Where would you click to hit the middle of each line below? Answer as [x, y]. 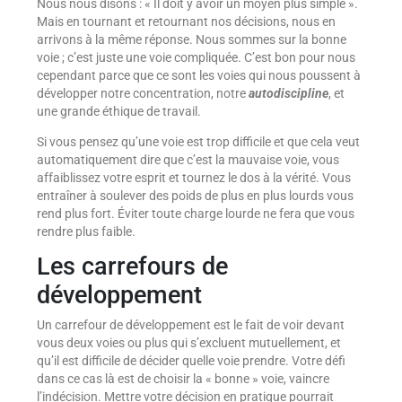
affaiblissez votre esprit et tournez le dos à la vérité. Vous [193, 177]
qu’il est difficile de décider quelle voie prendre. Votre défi [191, 361]
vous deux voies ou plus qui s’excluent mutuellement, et [188, 343]
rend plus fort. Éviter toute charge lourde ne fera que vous [195, 213]
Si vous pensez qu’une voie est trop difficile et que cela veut [198, 141]
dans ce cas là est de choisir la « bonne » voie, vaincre [183, 379]
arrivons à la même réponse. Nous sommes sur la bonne [191, 40]
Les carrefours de [132, 267]
